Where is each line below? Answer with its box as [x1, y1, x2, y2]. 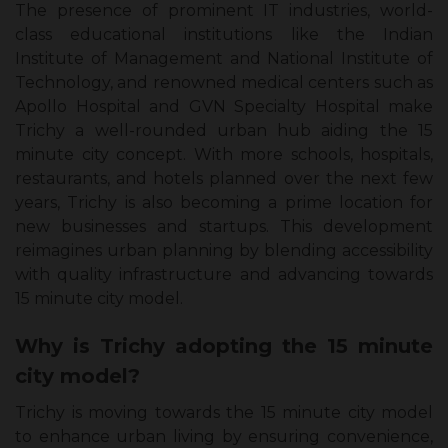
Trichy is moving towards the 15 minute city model [15, 403, 433, 423]
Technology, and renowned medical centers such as [15, 73, 433, 93]
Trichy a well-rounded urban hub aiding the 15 [15, 121, 433, 141]
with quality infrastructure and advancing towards [15, 265, 433, 285]
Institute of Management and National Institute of [15, 49, 433, 69]
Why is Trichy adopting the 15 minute [15, 334, 433, 359]
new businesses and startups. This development [15, 217, 433, 237]
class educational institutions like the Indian [15, 25, 433, 45]
